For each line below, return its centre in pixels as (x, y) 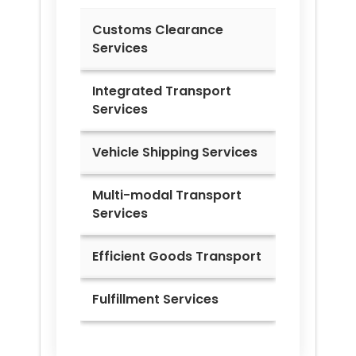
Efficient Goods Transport (177, 256)
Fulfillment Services (155, 299)
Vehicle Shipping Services (175, 152)
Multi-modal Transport (167, 195)
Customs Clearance (158, 29)
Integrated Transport (162, 91)
